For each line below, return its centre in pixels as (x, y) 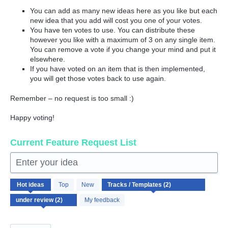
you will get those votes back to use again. (98, 79)
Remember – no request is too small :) (72, 98)
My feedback (102, 200)
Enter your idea (47, 163)
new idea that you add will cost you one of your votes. (116, 21)
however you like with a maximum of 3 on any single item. (123, 40)
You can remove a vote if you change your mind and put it (123, 50)
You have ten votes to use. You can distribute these (113, 30)
